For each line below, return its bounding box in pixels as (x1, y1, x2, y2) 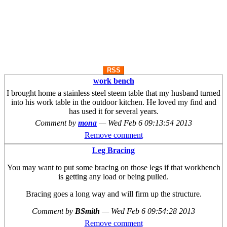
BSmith (75, 207, 102, 215)
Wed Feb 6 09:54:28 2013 (111, 207, 195, 215)
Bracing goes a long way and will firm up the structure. (25, 190, 202, 198)
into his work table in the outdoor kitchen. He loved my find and (11, 98, 216, 107)
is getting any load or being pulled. (58, 172, 169, 181)
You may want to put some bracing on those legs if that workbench (7, 163, 220, 172)
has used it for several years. (68, 107, 159, 116)
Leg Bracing (92, 146, 135, 155)
